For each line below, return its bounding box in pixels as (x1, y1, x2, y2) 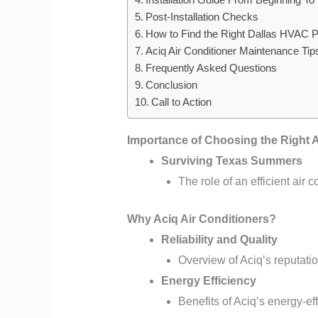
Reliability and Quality (160, 233, 278, 246)
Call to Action (150, 95, 212, 108)
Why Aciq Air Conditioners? (126, 212, 276, 225)
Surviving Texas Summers (160, 154, 302, 167)
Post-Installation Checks (145, 10, 258, 23)
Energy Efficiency (160, 274, 256, 287)
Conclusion (145, 78, 197, 91)
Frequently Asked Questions (145, 61, 277, 74)
